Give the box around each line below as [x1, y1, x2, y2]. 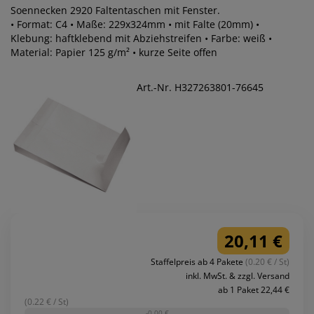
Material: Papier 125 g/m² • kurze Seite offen [11, 45, 217, 59]
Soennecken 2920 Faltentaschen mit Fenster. [11, 3, 220, 17]
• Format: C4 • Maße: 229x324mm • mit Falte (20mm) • [11, 17, 259, 31]
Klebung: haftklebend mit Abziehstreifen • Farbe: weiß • [11, 31, 272, 45]
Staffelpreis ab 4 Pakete [151, 256, 245, 268]
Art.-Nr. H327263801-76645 [137, 80, 264, 94]
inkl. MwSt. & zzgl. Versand [186, 270, 289, 282]
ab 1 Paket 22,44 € [218, 283, 289, 296]
